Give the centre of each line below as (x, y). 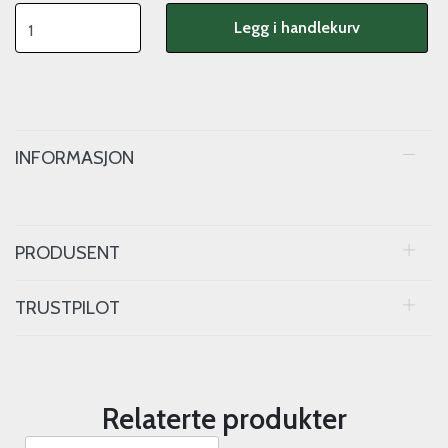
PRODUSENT (67, 252)
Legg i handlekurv (296, 27)
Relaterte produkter (224, 418)
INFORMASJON (74, 157)
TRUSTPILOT (67, 307)
